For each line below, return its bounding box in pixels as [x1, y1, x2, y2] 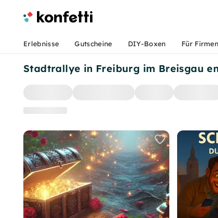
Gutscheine [74, 39, 112, 48]
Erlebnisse [23, 39, 59, 48]
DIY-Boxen [127, 39, 166, 48]
